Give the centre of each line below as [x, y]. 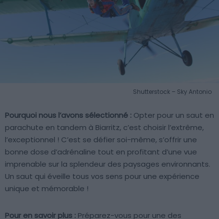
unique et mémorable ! [47, 188]
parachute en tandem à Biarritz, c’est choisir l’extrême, [104, 127]
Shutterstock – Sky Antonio [172, 91]
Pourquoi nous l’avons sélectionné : [68, 115]
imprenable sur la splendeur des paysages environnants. [108, 164]
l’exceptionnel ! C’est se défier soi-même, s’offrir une [101, 139]
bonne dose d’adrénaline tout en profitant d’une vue [101, 152]
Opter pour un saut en [173, 115]
